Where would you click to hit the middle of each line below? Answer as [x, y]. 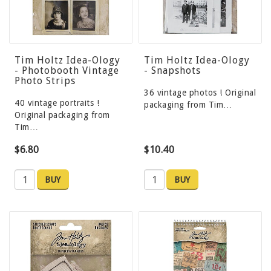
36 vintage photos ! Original [200, 93]
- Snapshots [172, 71]
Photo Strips [45, 81]
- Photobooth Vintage [67, 71]
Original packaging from [62, 115]
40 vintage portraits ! [57, 103]
